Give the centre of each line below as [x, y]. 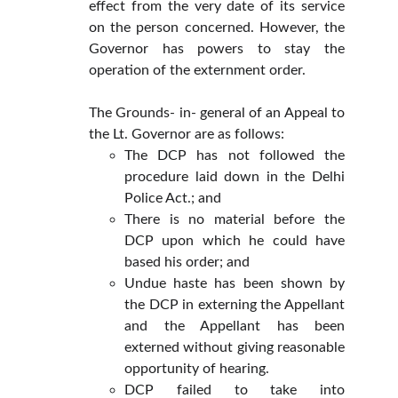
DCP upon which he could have [235, 241]
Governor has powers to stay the [217, 49]
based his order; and [187, 262]
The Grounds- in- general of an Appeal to [217, 113]
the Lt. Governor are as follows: [187, 134]
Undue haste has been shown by [235, 283]
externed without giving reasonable [235, 347]
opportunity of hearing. [197, 369]
